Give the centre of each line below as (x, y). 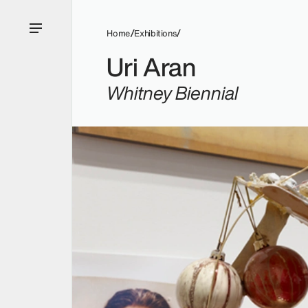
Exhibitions (155, 34)
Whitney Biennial (173, 93)
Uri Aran (152, 67)
